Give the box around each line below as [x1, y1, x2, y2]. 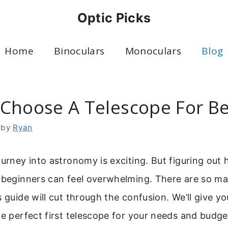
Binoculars [53, 44, 105, 58]
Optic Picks [77, 10, 151, 25]
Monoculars [125, 44, 182, 58]
